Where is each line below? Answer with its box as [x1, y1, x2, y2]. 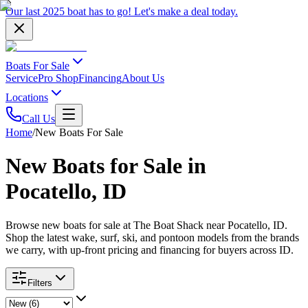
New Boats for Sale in [5, 153, 206, 179]
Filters [27, 277, 52, 288]
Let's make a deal [134, 5, 209, 17]
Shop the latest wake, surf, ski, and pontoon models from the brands [5, 231, 299, 243]
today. [209, 5, 238, 17]
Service [5, 72, 38, 84]
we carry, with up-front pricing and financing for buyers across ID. [5, 243, 294, 256]
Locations [5, 91, 48, 103]
